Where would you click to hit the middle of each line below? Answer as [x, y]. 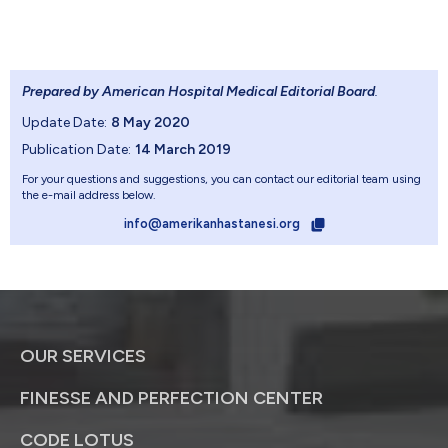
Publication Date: [76, 150]
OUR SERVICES [83, 356]
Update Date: [64, 123]
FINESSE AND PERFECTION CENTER [171, 398]
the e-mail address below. [89, 195]
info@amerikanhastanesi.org [213, 224]
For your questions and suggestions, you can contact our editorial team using [221, 179]
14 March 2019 [183, 150]
